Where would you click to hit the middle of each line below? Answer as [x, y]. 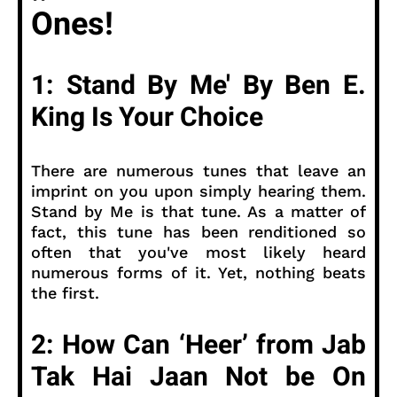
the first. [65, 292]
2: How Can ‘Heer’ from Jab [198, 345]
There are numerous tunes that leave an [198, 170]
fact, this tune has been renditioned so [198, 231]
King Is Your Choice [147, 117]
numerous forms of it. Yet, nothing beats [198, 272]
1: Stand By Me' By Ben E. [198, 86]
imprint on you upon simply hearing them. [198, 191]
